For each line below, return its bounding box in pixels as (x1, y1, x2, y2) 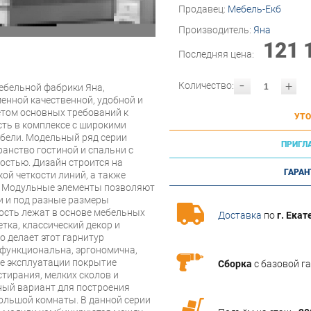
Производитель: (178, 24, 253, 36)
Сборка (218, 258, 252, 269)
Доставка (218, 209, 262, 221)
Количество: (178, 80, 234, 92)
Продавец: (178, 3, 228, 15)
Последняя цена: (178, 49, 256, 60)
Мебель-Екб (228, 3, 281, 15)
